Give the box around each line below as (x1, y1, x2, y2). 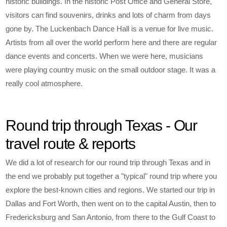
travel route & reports (6, 135, 135, 153)
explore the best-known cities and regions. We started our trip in (6, 185, 215, 195)
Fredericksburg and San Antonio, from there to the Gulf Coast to (6, 213, 216, 222)
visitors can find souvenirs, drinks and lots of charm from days (6, 10, 211, 19)
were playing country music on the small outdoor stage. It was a (6, 65, 216, 74)
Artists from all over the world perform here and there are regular (6, 37, 217, 47)
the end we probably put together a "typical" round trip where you (6, 172, 217, 181)
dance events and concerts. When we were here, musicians (6, 51, 204, 60)
